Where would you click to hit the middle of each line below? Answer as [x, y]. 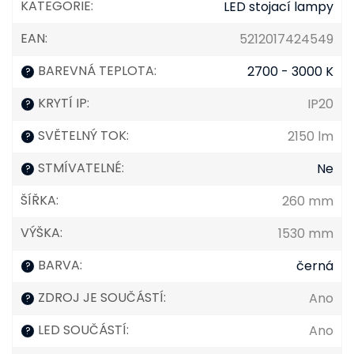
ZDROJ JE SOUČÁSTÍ [99, 298]
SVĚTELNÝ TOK [81, 136]
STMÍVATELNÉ [78, 168]
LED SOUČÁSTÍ [81, 330]
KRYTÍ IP [61, 103]
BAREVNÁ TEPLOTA [94, 71]
